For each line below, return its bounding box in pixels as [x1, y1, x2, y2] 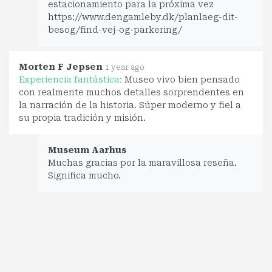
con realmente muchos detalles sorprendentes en [19, 87, 244, 97]
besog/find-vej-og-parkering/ [48, 24, 182, 35]
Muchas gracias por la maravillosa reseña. [48, 157, 237, 168]
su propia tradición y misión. [19, 112, 146, 123]
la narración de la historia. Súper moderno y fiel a [19, 100, 241, 110]
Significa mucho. [48, 170, 121, 180]
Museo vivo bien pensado [124, 74, 240, 84]
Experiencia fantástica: [19, 74, 124, 84]
